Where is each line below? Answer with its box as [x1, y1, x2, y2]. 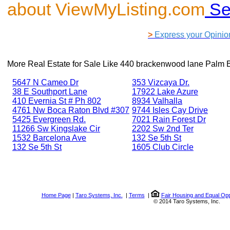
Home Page [41, 191, 71, 198]
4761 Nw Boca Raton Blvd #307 [12, 105, 129, 114]
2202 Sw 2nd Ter [132, 124, 194, 133]
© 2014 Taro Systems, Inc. [153, 198, 220, 204]
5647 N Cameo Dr [12, 78, 79, 87]
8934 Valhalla [132, 96, 182, 105]
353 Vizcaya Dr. [132, 78, 189, 87]
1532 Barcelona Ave [12, 133, 86, 142]
